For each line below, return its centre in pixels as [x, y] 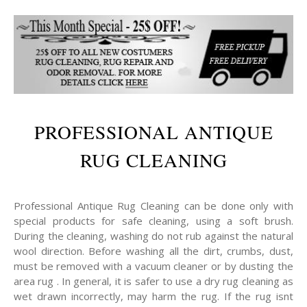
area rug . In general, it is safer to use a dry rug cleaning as [153, 281]
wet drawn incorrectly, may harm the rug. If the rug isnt [153, 296]
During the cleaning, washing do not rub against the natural [153, 236]
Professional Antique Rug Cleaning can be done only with [153, 206]
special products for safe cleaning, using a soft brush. [153, 221]
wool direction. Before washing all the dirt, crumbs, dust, [153, 251]
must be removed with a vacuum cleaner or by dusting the [153, 266]
